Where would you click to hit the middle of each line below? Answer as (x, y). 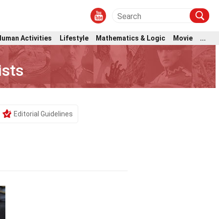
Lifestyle (74, 38)
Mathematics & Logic (131, 38)
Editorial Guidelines (43, 114)
